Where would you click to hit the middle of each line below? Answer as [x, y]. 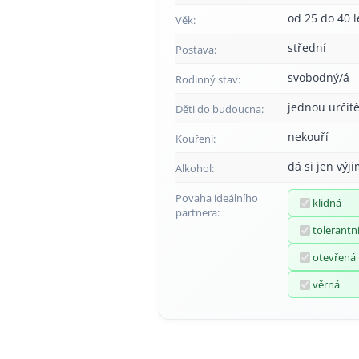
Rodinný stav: [208, 79]
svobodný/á [319, 77]
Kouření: [196, 139]
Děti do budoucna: [220, 109]
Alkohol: [195, 168]
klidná [327, 203]
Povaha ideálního [217, 198]
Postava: [196, 50]
